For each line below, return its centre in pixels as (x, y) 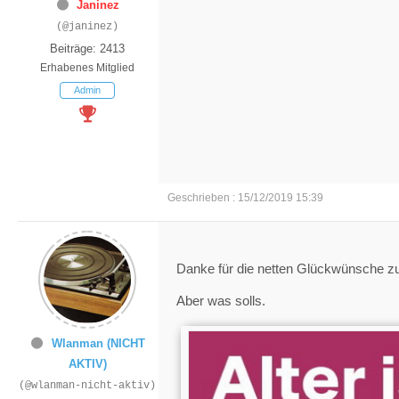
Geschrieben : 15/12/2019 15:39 (245, 197)
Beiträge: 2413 (87, 48)
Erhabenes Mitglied (87, 67)
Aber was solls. (221, 300)
